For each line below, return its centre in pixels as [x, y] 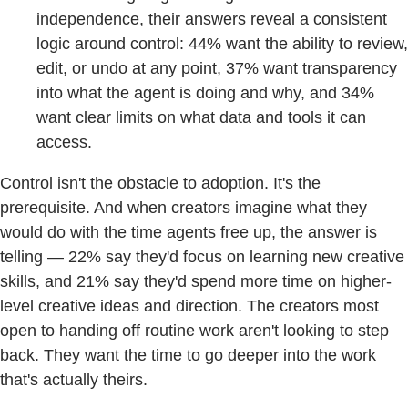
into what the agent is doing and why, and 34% [205, 93]
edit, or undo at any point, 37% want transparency [217, 69]
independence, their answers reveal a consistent [212, 20]
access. [64, 143]
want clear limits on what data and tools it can [201, 118]
